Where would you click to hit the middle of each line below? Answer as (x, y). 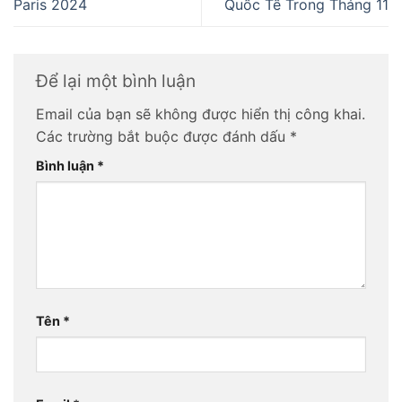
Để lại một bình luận (118, 81)
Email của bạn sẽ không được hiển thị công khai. (201, 114)
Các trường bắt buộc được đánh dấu (163, 137)
